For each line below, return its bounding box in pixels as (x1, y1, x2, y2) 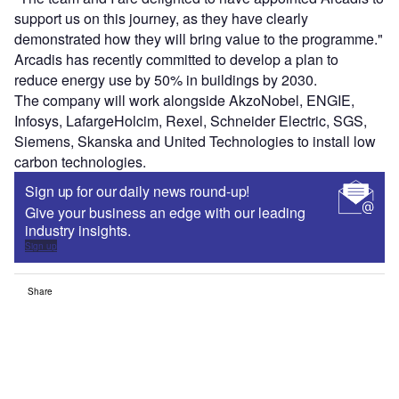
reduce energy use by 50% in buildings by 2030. (14, 69, 317, 91)
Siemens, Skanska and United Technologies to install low (14, 131, 376, 152)
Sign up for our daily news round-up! (25, 181, 250, 202)
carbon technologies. (14, 151, 146, 173)
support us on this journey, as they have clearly (14, 8, 308, 29)
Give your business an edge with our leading (25, 202, 305, 224)
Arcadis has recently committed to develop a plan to (14, 49, 338, 70)
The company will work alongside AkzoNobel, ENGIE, (14, 90, 354, 111)
